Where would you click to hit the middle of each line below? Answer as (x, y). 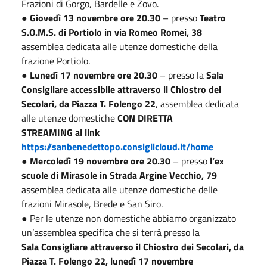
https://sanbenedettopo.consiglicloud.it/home (117, 146)
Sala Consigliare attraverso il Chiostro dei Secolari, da (133, 246)
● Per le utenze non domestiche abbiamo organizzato (129, 218)
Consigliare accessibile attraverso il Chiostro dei (121, 89)
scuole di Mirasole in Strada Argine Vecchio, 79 (119, 175)
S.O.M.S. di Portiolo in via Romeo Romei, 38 (112, 32)
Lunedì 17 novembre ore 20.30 (94, 75)
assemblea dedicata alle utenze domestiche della (119, 46)
